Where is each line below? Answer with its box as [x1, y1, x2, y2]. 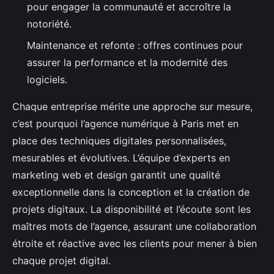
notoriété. [27, 18, 72, 31]
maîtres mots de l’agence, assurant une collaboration [12, 220, 256, 232]
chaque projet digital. [12, 254, 111, 267]
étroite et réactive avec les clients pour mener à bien [12, 237, 257, 250]
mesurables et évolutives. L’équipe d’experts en [12, 151, 230, 164]
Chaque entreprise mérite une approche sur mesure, [12, 100, 253, 113]
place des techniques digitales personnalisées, [12, 134, 226, 147]
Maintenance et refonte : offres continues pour [27, 39, 243, 51]
